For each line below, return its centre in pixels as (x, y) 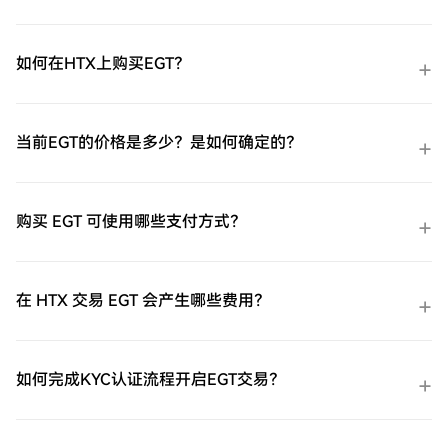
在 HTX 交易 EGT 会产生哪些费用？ (143, 301)
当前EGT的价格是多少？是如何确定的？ (159, 143)
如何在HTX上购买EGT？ (103, 64)
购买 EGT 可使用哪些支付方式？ (131, 222)
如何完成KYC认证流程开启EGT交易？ (150, 380)
